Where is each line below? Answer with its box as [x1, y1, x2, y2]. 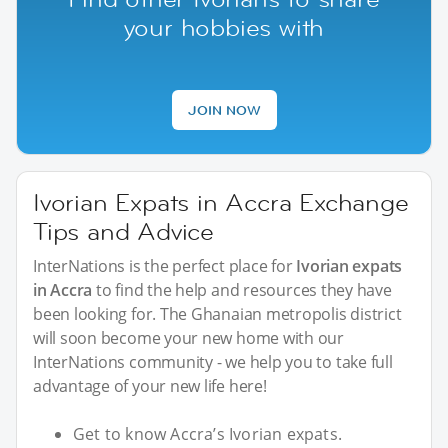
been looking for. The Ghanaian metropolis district [33, 303, 402, 326]
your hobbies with [123, 12, 325, 44]
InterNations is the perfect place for [33, 255, 297, 278]
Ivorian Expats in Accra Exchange [33, 187, 409, 219]
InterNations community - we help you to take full [33, 351, 393, 374]
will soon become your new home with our [33, 327, 345, 350]
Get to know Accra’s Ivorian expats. [73, 423, 342, 446]
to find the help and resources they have [92, 279, 392, 302]
